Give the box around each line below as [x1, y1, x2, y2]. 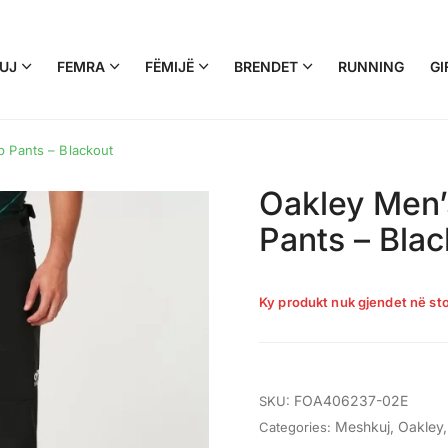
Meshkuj [335, 418, 390, 435]
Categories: [259, 419, 331, 435]
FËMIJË [145, 58, 195, 75]
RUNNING [338, 58, 405, 75]
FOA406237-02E [294, 392, 408, 409]
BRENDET [234, 58, 299, 75]
